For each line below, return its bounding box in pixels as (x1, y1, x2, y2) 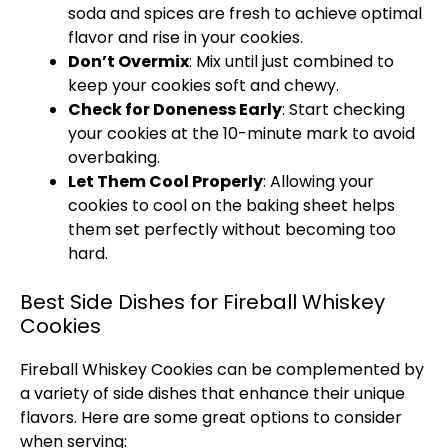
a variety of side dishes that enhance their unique (20, 382, 405, 405)
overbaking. (68, 146, 160, 169)
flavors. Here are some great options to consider (20, 406, 402, 429)
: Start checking (282, 98, 405, 121)
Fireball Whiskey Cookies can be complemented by (20, 358, 424, 381)
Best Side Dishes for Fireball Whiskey (20, 288, 385, 316)
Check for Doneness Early (68, 98, 282, 121)
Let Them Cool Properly (68, 170, 263, 193)
